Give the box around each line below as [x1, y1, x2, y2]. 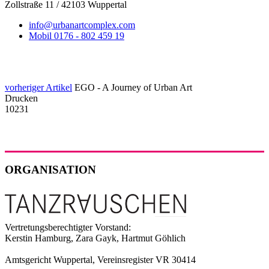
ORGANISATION [5, 163, 96, 177]
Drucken [5, 92, 38, 103]
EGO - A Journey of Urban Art [74, 82, 192, 92]
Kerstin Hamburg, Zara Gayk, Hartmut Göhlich [5, 232, 186, 243]
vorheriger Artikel [5, 82, 72, 92]
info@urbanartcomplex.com [29, 19, 135, 30]
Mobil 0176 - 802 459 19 [29, 30, 124, 41]
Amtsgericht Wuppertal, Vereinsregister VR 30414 [5, 254, 196, 265]
